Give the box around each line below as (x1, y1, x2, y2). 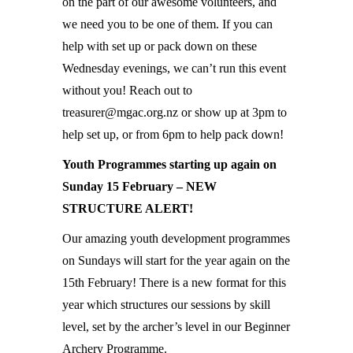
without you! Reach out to (62, 84, 192, 97)
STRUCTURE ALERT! (62, 202, 193, 215)
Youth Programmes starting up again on (62, 158, 277, 171)
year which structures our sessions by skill (62, 298, 270, 311)
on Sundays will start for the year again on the (62, 254, 290, 267)
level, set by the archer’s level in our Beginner (62, 320, 290, 333)
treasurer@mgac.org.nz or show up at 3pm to (62, 106, 287, 119)
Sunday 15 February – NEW (62, 180, 217, 193)
